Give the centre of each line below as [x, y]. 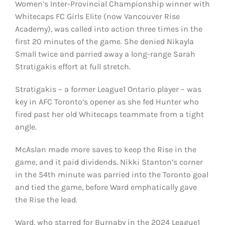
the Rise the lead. [46, 200]
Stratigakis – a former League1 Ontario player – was [108, 89]
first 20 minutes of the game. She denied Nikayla [104, 42]
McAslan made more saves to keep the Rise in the [105, 150]
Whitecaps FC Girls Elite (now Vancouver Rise [97, 17]
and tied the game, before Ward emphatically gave [106, 187]
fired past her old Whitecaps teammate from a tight [109, 115]
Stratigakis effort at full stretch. [73, 67]
